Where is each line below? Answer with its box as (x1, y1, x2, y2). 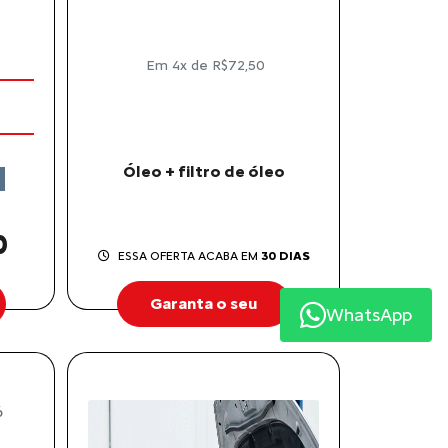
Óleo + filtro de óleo (122, 162, 285, 182)
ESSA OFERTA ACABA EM (117, 249, 261, 263)
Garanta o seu (150, 294, 257, 313)
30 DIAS (260, 249, 310, 263)
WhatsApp (326, 303, 412, 326)
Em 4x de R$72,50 (142, 57, 265, 75)
